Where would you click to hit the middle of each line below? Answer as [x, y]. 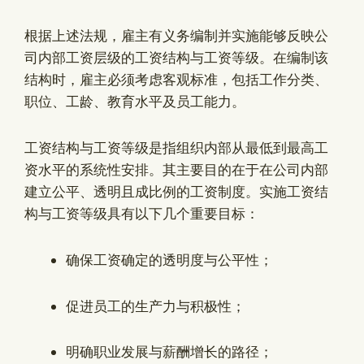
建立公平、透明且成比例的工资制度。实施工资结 [176, 192]
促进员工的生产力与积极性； [156, 306]
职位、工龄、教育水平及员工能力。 [135, 102]
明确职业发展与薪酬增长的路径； [169, 352]
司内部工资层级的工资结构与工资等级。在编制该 [176, 58]
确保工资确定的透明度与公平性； [169, 260]
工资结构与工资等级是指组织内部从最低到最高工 [176, 148]
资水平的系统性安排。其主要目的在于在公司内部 [176, 170]
